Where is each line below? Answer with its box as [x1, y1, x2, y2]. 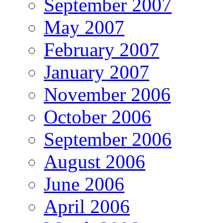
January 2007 [44, 61, 149, 83]
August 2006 [44, 150, 145, 172]
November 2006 [44, 83, 171, 105]
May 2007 [44, 16, 124, 38]
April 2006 [44, 195, 130, 217]
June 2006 [44, 173, 124, 195]
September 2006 [44, 128, 172, 150]
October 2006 [44, 106, 151, 127]
